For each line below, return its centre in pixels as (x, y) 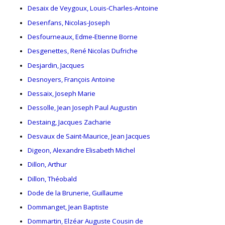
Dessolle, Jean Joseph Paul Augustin (82, 108)
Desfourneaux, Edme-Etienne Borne (83, 36)
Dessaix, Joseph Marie (62, 94)
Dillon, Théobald (52, 179)
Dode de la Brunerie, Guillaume (75, 193)
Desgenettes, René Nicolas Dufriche (83, 51)
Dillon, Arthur (47, 164)
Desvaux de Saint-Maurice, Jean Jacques (89, 136)
